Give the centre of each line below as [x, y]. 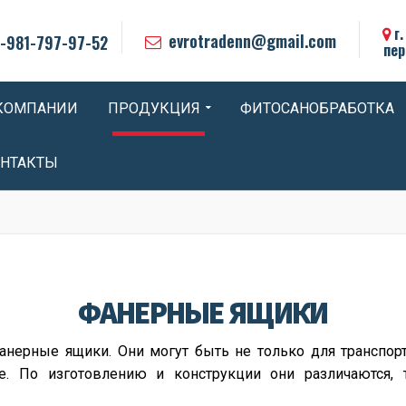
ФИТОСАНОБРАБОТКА [317, 108]
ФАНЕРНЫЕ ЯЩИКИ [203, 313]
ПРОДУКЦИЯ [154, 108]
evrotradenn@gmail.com [252, 40]
